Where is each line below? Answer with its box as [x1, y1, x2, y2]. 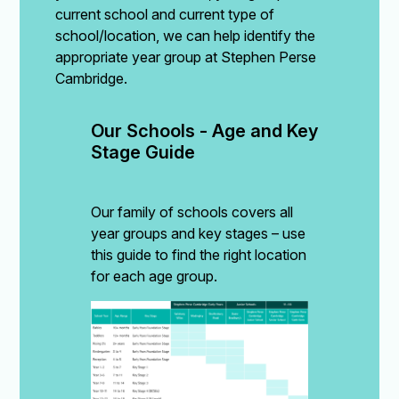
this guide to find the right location [91, 245, 307, 264]
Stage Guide [91, 141, 196, 163]
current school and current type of [55, 4, 275, 23]
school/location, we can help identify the [55, 26, 316, 45]
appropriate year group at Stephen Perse [55, 47, 317, 66]
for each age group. [91, 266, 218, 285]
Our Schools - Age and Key [91, 119, 319, 142]
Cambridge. [55, 69, 128, 87]
